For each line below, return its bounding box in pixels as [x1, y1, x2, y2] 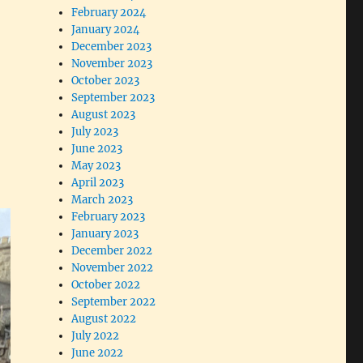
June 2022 [71, 346, 124, 361]
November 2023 [71, 57, 153, 71]
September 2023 [71, 91, 156, 105]
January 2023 [71, 227, 139, 241]
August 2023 [71, 108, 136, 122]
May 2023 [71, 159, 122, 173]
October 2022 [71, 278, 141, 293]
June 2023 [71, 142, 123, 156]
